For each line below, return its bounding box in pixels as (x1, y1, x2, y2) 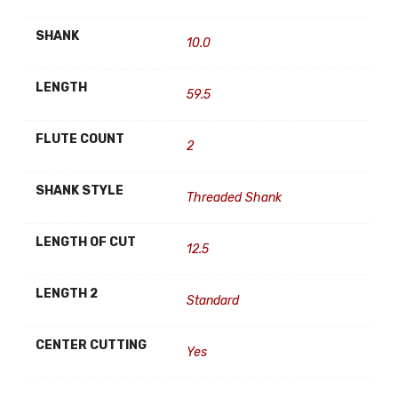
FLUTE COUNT (36, 131, 124, 147)
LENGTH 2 (36, 286, 98, 301)
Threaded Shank (187, 190, 282, 205)
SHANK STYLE (36, 183, 123, 198)
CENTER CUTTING (36, 338, 147, 353)
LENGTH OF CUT (36, 235, 136, 250)
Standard (187, 293, 239, 308)
